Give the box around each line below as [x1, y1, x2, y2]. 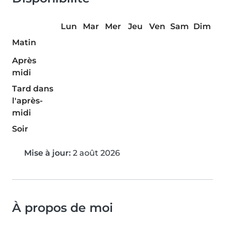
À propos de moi [12, 200, 113, 215]
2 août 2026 [71, 148, 120, 158]
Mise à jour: [24, 148, 71, 158]
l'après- [12, 96, 43, 106]
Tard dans [12, 84, 53, 94]
